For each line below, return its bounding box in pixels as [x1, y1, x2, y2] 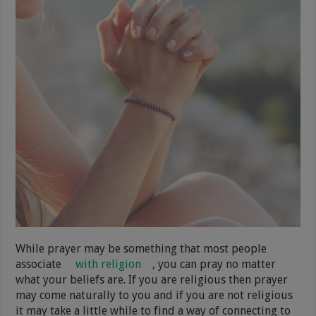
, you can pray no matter [152, 257, 276, 271]
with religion [75, 257, 142, 271]
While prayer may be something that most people [16, 241, 267, 255]
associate [16, 257, 65, 271]
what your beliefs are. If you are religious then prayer [16, 272, 288, 286]
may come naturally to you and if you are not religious [16, 288, 293, 302]
